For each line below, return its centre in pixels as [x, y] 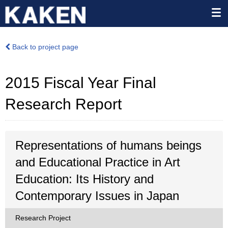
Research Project [43, 218]
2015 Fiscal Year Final [81, 83]
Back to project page [44, 47]
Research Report [63, 104]
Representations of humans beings [108, 145]
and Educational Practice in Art [98, 162]
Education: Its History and [84, 179]
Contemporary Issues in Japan [97, 196]
